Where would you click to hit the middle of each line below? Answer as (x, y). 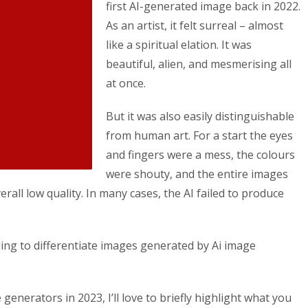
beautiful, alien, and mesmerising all (199, 64)
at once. (127, 83)
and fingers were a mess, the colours (200, 155)
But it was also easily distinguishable (200, 116)
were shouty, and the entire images (197, 174)
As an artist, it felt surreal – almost (195, 25)
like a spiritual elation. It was (179, 45)
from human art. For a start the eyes (199, 135)
